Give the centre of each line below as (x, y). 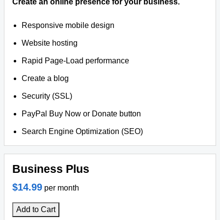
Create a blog (45, 78)
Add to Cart (36, 209)
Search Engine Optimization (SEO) (82, 131)
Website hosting (50, 43)
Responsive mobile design (68, 25)
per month (62, 188)
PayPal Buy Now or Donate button (82, 114)
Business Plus (51, 169)
